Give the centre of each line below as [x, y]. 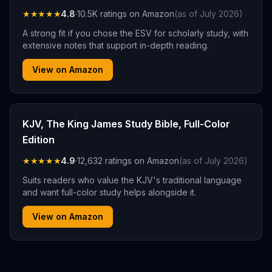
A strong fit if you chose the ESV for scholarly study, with [135, 33]
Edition [39, 140]
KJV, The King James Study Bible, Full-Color [126, 124]
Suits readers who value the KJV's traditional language [132, 180]
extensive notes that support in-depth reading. [116, 45]
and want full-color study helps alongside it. [109, 192]
